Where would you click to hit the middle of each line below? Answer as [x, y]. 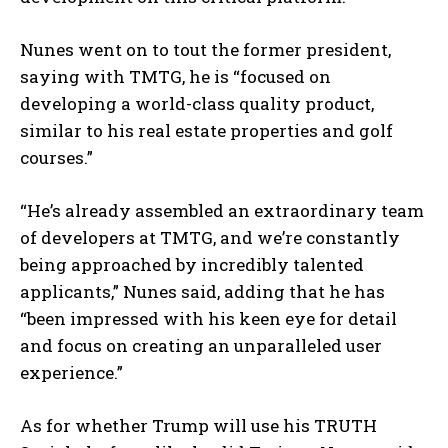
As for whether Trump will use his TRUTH [198, 425]
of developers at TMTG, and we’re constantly [210, 237]
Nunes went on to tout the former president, [205, 49]
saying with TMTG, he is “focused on [175, 76]
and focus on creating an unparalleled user [201, 345]
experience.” [71, 372]
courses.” [56, 157]
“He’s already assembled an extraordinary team [222, 210]
